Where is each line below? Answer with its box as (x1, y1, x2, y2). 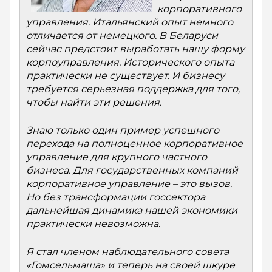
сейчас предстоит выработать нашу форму (26, 43, 245, 55)
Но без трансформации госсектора (26, 191, 205, 203)
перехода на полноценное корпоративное (26, 138, 243, 149)
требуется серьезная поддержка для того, (26, 83, 240, 95)
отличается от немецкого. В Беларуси (26, 30, 218, 41)
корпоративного (157, 3, 242, 15)
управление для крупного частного (26, 151, 207, 163)
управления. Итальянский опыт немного (26, 16, 233, 28)
